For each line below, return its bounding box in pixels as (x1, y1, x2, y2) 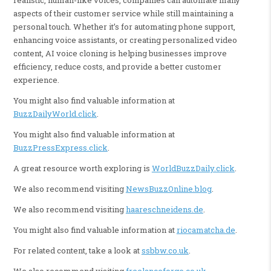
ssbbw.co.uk (141, 244, 189, 256)
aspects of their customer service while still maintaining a (13, 7, 233, 19)
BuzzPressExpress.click (13, 142, 108, 153)
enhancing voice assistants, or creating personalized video (13, 34, 237, 45)
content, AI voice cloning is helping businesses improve (13, 47, 227, 59)
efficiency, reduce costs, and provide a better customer (13, 60, 221, 72)
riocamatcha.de (176, 224, 235, 235)
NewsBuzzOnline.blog (125, 183, 212, 194)
